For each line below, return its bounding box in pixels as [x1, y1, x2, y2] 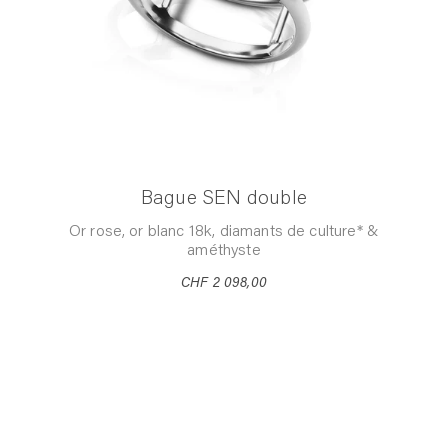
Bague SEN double [140, 188, 308, 209]
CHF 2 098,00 [181, 276, 267, 291]
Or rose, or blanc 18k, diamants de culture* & [68, 223, 380, 240]
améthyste [187, 242, 261, 259]
